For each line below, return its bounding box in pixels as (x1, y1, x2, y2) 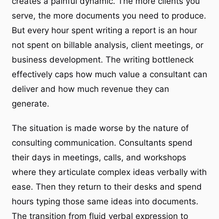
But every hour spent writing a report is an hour (12, 25, 197, 35)
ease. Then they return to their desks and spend (12, 181, 202, 192)
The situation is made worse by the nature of (12, 123, 189, 133)
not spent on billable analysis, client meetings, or (12, 40, 203, 50)
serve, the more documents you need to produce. (12, 10, 206, 21)
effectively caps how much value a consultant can (12, 69, 207, 79)
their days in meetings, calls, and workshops (12, 152, 186, 162)
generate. (12, 98, 49, 109)
